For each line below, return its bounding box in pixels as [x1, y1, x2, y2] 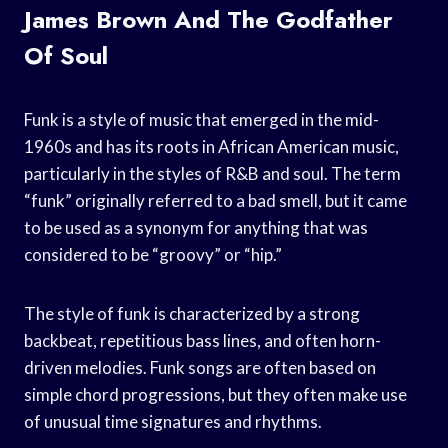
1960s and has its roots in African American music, [24, 135, 399, 157]
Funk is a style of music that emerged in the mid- [24, 108, 379, 130]
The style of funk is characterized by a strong [24, 302, 360, 324]
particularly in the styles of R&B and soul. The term [24, 162, 401, 184]
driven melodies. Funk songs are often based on [24, 356, 376, 378]
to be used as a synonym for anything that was [24, 216, 368, 238]
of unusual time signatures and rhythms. [24, 410, 322, 432]
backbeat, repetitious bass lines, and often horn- [24, 329, 381, 351]
